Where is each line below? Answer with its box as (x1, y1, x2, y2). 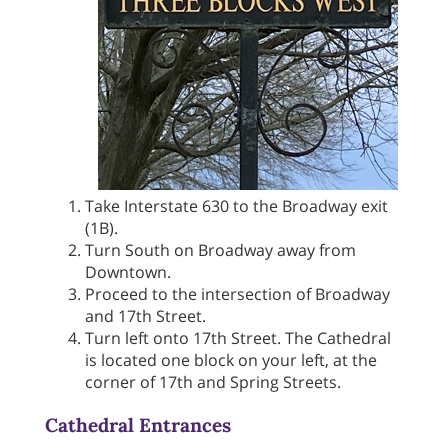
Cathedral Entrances (45, 413, 231, 437)
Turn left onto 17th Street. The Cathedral (85, 327, 391, 349)
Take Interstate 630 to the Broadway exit (85, 195, 388, 217)
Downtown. (85, 261, 171, 283)
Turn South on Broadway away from (85, 239, 356, 261)
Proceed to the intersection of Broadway (85, 283, 390, 305)
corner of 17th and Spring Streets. (85, 371, 341, 393)
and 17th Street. (85, 305, 206, 327)
